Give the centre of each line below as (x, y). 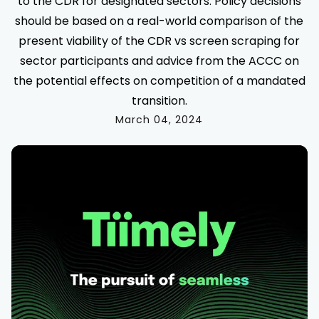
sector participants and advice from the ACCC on (159, 61)
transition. (159, 101)
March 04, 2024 (159, 120)
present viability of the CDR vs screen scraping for (159, 41)
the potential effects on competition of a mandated (159, 81)
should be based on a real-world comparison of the (159, 21)
